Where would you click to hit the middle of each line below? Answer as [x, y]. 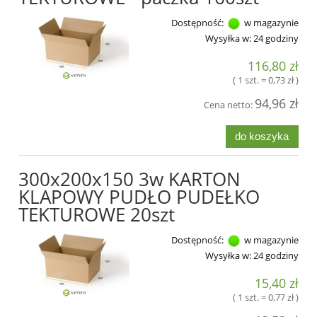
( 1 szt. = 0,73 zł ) [266, 80]
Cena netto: [229, 105]
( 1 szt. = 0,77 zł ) [266, 298]
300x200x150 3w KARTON [129, 179]
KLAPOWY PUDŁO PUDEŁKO [139, 196]
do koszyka [262, 136]
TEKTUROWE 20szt [97, 214]
